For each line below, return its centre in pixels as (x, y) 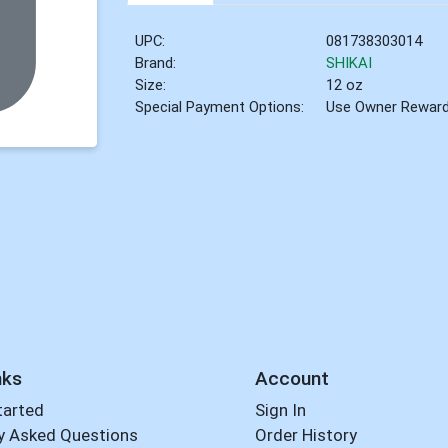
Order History (305, 435)
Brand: (156, 63)
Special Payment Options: (220, 107)
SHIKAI (349, 63)
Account (291, 378)
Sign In (280, 410)
